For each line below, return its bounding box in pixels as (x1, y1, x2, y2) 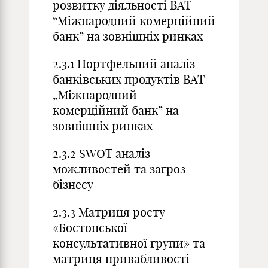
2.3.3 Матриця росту (53, 205, 165, 220)
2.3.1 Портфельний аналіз (53, 56, 195, 71)
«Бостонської (53, 220, 127, 235)
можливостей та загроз (53, 162, 185, 176)
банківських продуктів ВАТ (53, 72, 205, 87)
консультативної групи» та (53, 236, 205, 251)
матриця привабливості (53, 251, 190, 266)
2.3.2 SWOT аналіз (53, 146, 150, 161)
